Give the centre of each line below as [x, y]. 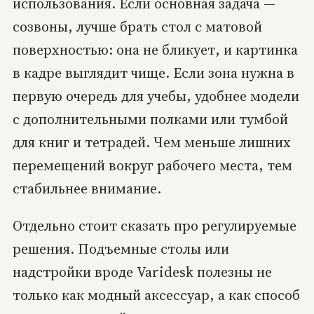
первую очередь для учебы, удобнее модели [156, 96]
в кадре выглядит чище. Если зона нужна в [153, 73]
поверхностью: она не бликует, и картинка [155, 50]
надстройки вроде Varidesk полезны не [142, 272]
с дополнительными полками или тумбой [150, 120]
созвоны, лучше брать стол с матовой [137, 27]
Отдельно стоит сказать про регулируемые [154, 226]
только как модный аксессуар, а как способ [156, 295]
